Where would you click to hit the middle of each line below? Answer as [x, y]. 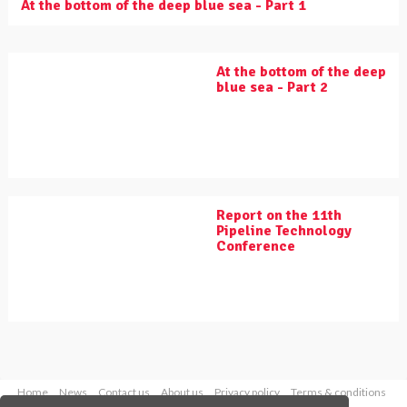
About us [182, 392]
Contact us [124, 392]
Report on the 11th [279, 216]
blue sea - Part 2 [272, 88]
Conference [256, 247]
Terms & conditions [338, 392]
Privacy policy [247, 392]
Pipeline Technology [284, 231]
